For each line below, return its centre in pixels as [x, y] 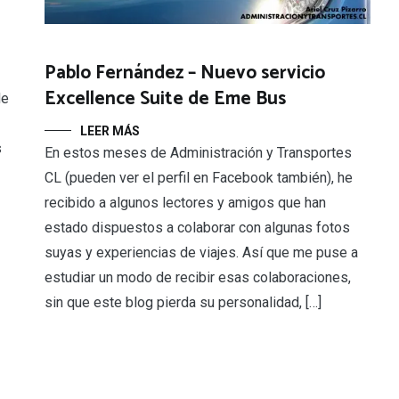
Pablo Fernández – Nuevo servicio [185, 73]
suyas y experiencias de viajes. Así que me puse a [201, 252]
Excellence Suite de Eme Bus [165, 98]
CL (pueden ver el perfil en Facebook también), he [199, 177]
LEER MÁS [110, 130]
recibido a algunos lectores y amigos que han [185, 202]
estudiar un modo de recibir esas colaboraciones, [198, 277]
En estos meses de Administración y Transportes [198, 152]
